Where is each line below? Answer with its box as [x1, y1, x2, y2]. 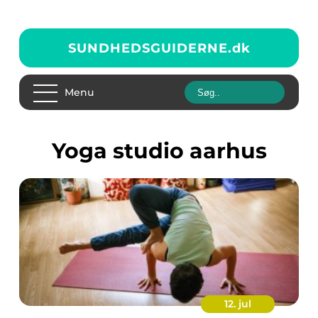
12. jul [224, 297, 251, 310]
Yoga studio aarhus [64, 138, 267, 164]
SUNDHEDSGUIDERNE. [67, 40, 232, 56]
